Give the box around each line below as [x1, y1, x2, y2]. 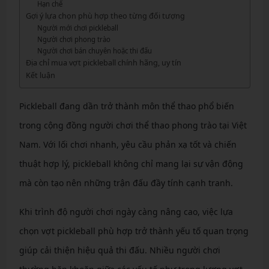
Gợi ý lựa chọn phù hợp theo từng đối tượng [25, 10, 185, 21]
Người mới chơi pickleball [37, 23, 119, 32]
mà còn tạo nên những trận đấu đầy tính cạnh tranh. [19, 177, 233, 189]
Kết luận [25, 70, 55, 80]
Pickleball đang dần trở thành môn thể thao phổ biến [19, 100, 234, 112]
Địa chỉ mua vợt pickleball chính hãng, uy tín [25, 57, 181, 68]
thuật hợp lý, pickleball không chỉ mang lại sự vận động [19, 158, 243, 169]
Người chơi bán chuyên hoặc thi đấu [37, 46, 153, 55]
